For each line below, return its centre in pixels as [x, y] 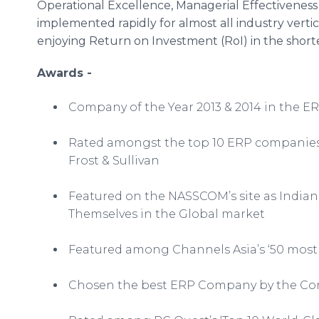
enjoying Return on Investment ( [131, 41]
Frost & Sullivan [113, 161]
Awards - [64, 73]
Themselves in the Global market [165, 214]
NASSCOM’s [202, 196]
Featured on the [117, 196]
